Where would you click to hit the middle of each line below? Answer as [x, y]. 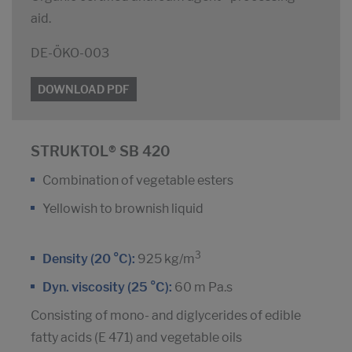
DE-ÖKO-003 [70, 53]
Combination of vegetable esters [138, 181]
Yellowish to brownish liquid [123, 209]
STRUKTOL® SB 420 [101, 152]
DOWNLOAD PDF [84, 90]
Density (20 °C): [89, 259]
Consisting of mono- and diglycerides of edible [166, 316]
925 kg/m [165, 259]
